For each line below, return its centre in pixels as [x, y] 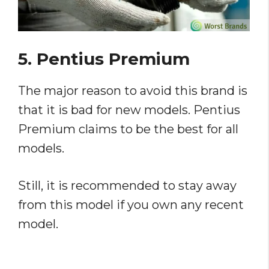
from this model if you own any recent [131, 205]
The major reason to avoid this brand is [133, 91]
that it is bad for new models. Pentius [129, 110]
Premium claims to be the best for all [128, 129]
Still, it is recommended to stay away [127, 186]
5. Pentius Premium [106, 59]
